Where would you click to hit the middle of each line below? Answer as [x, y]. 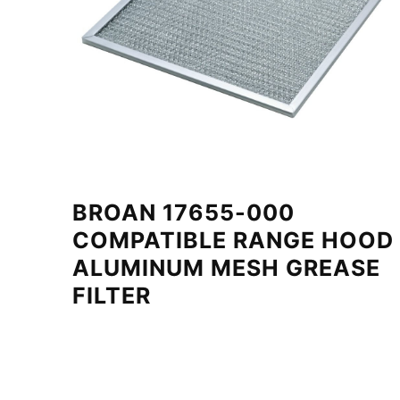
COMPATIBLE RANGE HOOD [233, 240]
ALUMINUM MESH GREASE [226, 267]
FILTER [111, 295]
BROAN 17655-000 [183, 212]
